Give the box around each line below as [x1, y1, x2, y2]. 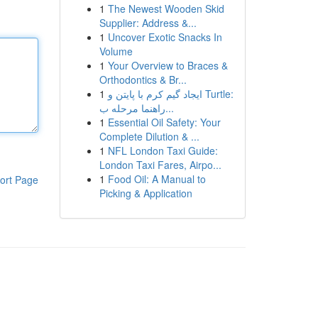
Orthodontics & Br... [99, 72, 187, 87]
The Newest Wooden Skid [107, 1, 224, 16]
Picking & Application [99, 186, 192, 200]
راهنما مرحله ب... [165, 101, 174, 115]
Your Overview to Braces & [107, 58, 228, 72]
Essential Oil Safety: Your [107, 115, 221, 129]
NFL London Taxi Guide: [107, 143, 218, 158]
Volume [99, 44, 133, 58]
